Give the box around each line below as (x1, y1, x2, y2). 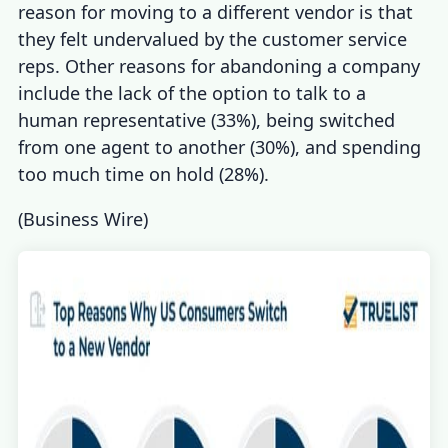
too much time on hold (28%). (18, 162, 270, 187)
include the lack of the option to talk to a (18, 81, 367, 106)
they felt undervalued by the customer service (18, 27, 408, 52)
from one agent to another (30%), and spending (18, 135, 422, 160)
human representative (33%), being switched (18, 108, 396, 133)
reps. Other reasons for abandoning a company (18, 54, 421, 79)
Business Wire (23, 207, 144, 232)
